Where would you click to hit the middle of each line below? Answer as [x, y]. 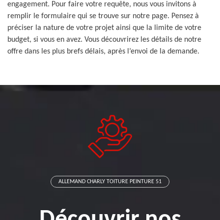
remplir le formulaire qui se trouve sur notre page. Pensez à [103, 16]
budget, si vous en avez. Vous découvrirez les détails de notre [104, 40]
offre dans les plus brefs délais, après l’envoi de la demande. [103, 52]
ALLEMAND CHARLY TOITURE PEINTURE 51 [110, 182]
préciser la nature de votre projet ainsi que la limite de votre [104, 28]
